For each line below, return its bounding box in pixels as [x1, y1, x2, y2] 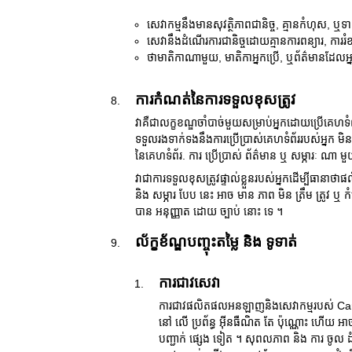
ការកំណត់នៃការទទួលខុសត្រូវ [135, 91, 295, 108]
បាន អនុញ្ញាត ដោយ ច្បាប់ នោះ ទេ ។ [135, 205, 283, 218]
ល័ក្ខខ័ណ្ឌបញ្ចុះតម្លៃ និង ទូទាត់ [135, 233, 297, 250]
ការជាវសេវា [159, 275, 220, 291]
